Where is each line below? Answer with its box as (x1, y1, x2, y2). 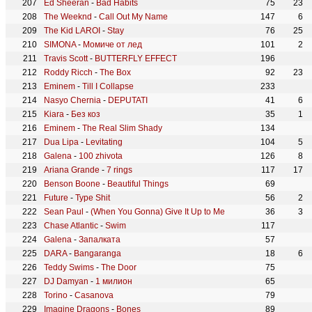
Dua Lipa (44, 137, 79, 147)
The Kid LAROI (44, 26, 100, 36)
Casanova (75, 290, 114, 300)
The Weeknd (44, 12, 92, 22)
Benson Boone (44, 179, 100, 189)
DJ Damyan (44, 276, 88, 286)
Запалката (79, 235, 120, 244)
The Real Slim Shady (82, 123, 162, 133)
